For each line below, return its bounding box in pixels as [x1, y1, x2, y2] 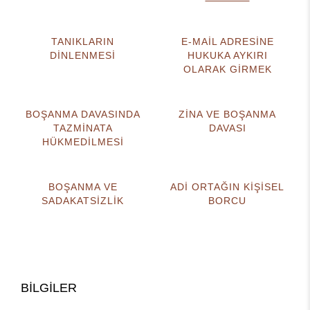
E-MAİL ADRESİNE [181, 36, 274, 47]
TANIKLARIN [51, 36, 114, 47]
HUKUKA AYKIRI [187, 50, 268, 61]
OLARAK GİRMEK [183, 64, 272, 75]
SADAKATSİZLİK [42, 195, 124, 206]
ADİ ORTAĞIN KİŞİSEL [170, 181, 284, 192]
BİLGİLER [21, 281, 77, 295]
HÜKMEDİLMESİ [42, 136, 124, 147]
